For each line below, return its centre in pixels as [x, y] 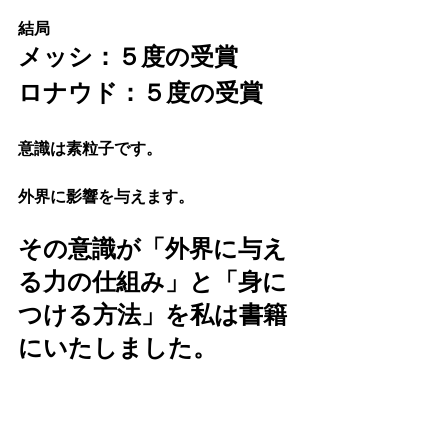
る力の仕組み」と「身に [152, 282]
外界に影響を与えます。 [106, 196]
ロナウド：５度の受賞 [140, 93]
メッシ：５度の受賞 [128, 57]
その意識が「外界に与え [152, 249]
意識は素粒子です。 [90, 148]
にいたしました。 [117, 348]
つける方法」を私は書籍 [152, 315]
